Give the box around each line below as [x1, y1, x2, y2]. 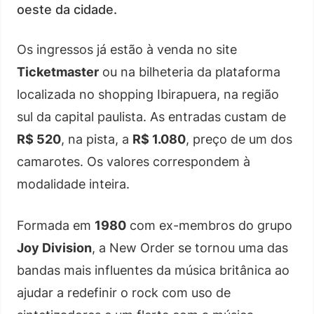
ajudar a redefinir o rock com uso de [17, 285, 231, 300]
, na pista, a [61, 131, 132, 146]
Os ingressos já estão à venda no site [17, 41, 237, 57]
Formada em [17, 217, 95, 233]
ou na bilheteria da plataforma [99, 64, 280, 79]
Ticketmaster [17, 64, 99, 79]
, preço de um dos [186, 131, 292, 146]
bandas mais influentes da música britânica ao [17, 262, 289, 278]
